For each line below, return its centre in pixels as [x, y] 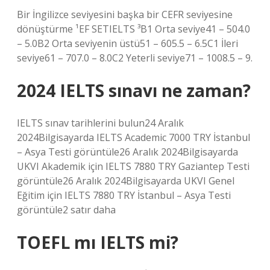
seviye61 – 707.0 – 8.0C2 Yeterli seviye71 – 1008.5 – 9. [135, 58]
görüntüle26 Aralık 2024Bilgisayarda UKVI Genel [126, 181]
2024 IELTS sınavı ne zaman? [134, 90]
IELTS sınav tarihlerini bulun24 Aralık [100, 123]
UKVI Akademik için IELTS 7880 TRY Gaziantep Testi [133, 166]
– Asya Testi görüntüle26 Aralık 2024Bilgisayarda [127, 152]
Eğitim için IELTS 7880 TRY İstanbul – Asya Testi [124, 195]
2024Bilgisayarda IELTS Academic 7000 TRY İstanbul [133, 137]
